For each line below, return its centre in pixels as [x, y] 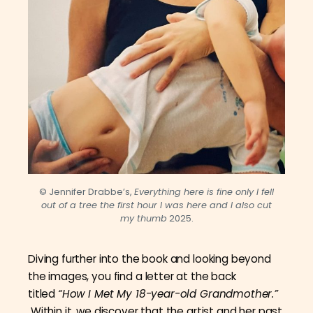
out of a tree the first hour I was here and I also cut [156, 205]
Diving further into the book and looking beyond [150, 259]
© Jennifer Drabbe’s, [87, 191]
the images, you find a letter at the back [132, 276]
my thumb [143, 218]
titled [43, 293]
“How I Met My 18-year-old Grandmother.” [168, 293]
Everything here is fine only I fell [204, 191]
